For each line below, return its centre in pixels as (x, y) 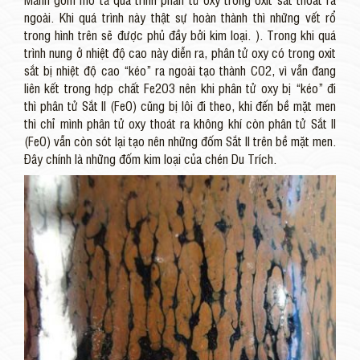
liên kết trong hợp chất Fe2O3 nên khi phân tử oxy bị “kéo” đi (180, 88)
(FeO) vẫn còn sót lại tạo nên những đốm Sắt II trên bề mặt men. (180, 141)
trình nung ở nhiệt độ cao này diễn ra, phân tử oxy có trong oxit (180, 53)
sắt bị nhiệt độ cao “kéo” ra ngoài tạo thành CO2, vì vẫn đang (180, 70)
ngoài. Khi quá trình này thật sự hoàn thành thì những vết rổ (180, 17)
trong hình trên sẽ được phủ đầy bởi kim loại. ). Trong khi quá (180, 35)
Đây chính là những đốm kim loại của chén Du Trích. (150, 159)
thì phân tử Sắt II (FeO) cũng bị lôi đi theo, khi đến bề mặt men (180, 106)
